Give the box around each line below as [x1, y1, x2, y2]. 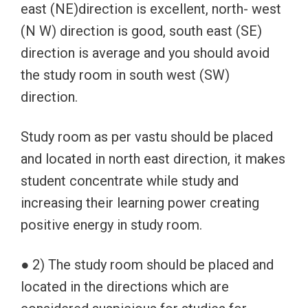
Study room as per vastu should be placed [21, 129, 273, 146]
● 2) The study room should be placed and [21, 256, 274, 274]
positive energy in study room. [21, 217, 202, 234]
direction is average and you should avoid [21, 45, 269, 62]
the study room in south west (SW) [21, 67, 230, 84]
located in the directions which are [21, 278, 229, 296]
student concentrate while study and [21, 173, 239, 190]
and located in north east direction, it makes [21, 151, 285, 168]
